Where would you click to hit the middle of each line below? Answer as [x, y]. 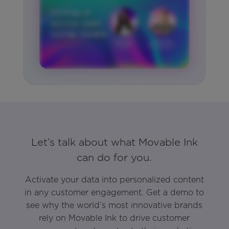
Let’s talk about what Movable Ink [114, 142]
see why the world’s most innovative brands [114, 205]
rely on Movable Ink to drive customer [114, 218]
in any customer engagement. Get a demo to [114, 193]
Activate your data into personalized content [114, 180]
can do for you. [114, 158]
